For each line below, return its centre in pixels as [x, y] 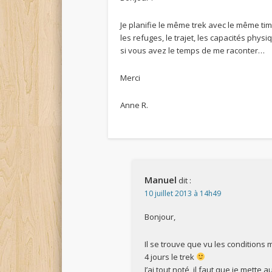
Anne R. [134, 105]
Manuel [161, 179]
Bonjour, [160, 216]
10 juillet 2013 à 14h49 [183, 193]
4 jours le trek [171, 257]
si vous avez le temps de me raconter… [193, 50]
